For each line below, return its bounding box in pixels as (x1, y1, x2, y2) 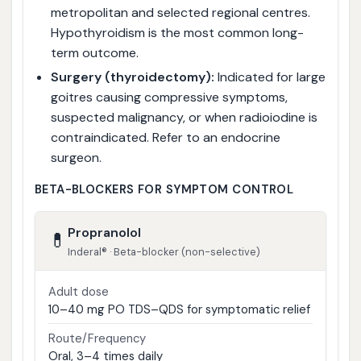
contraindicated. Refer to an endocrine (50, 129, 280, 147)
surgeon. (50, 149, 102, 167)
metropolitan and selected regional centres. (50, 3, 310, 21)
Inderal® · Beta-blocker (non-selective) (67, 244, 260, 259)
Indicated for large (214, 68, 326, 86)
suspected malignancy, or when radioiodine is (50, 109, 317, 127)
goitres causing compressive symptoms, (50, 89, 288, 106)
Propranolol (67, 223, 141, 241)
